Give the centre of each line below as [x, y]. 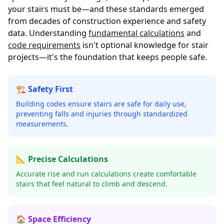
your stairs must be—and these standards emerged [106, 9]
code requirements [44, 45]
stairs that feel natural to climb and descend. [92, 184]
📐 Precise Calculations [62, 159]
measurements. [42, 124]
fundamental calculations [136, 33]
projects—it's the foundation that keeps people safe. [107, 57]
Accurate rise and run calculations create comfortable [106, 174]
